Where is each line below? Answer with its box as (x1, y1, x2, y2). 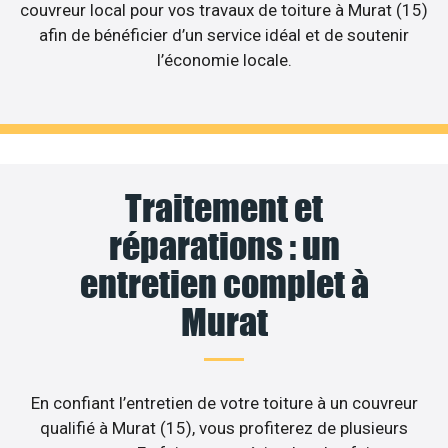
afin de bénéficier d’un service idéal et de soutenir (39, 25, 409, 46)
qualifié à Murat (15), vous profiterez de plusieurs (40, 417, 408, 438)
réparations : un (108, 223, 340, 268)
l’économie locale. (156, 50, 292, 71)
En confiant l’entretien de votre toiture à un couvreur (30, 392, 418, 413)
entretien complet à (79, 261, 369, 306)
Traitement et (125, 185, 323, 230)
